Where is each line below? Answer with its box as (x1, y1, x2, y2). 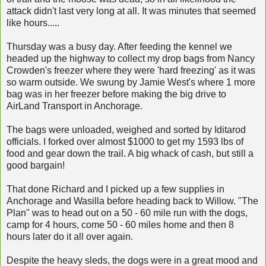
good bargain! (7, 160, 65, 170)
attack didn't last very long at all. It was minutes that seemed (7, 5, 256, 16)
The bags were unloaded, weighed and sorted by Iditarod (7, 124, 246, 135)
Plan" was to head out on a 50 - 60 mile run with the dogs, (7, 207, 248, 218)
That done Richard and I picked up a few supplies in (7, 183, 224, 194)
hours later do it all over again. (7, 231, 133, 242)
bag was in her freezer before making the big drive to (7, 88, 226, 99)
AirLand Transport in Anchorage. (7, 100, 142, 111)
